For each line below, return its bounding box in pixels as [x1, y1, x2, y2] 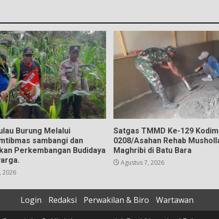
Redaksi [48, 194, 77, 205]
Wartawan [156, 194, 194, 205]
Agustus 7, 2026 [119, 158, 164, 167]
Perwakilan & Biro [84, 194, 149, 205]
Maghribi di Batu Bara [113, 145, 192, 155]
